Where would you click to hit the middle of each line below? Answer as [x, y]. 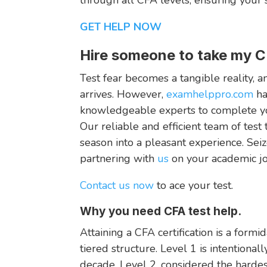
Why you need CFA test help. [161, 211]
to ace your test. [194, 185]
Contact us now [117, 185]
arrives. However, [122, 94]
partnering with [119, 158]
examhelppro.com [209, 94]
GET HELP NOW [121, 27]
